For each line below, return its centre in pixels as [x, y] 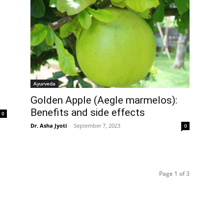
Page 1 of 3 [174, 174]
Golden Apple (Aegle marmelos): [104, 100]
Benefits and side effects [88, 113]
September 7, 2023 [97, 126]
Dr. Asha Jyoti [49, 126]
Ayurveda [44, 84]
